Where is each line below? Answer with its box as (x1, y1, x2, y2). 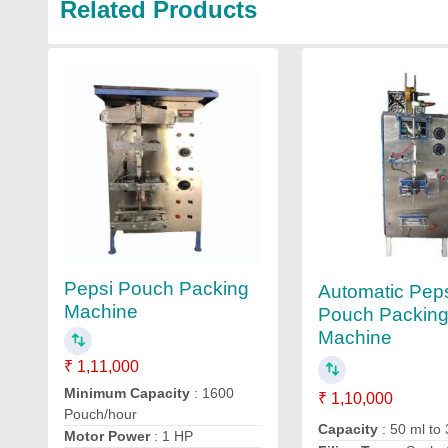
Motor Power (64, 428, 150, 444)
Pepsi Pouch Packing (64, 278, 249, 299)
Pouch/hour (64, 406, 137, 422)
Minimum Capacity (64, 385, 190, 401)
